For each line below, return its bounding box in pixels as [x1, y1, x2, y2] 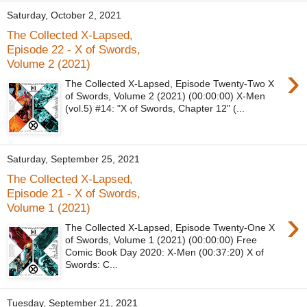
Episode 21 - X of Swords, [7, 186, 140, 200]
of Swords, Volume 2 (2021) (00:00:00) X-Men [65, 90, 266, 101]
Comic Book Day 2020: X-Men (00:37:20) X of [65, 246, 265, 258]
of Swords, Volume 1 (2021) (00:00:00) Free [65, 234, 258, 245]
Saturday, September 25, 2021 [7, 153, 140, 165]
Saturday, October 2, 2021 [7, 10, 121, 21]
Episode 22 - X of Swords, [7, 42, 140, 56]
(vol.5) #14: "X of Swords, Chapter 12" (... [65, 102, 245, 114]
